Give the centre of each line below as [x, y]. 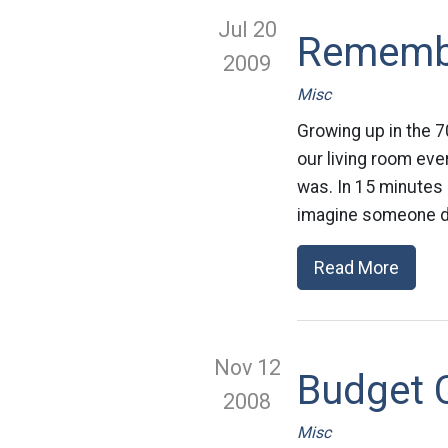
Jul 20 [247, 29]
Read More [356, 267]
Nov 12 [247, 367]
